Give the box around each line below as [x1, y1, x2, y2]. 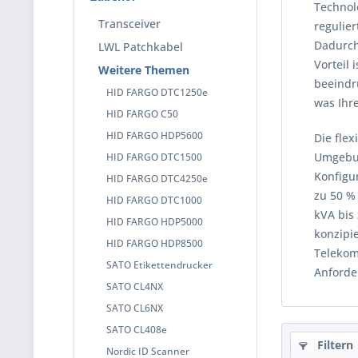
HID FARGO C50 [106, 107, 178, 121]
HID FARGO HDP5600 [106, 129, 203, 142]
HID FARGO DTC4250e [106, 172, 208, 185]
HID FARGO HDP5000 [106, 215, 203, 229]
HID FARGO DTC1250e [106, 86, 208, 99]
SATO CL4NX [106, 280, 163, 293]
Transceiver [98, 16, 161, 31]
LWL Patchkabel [98, 39, 183, 54]
